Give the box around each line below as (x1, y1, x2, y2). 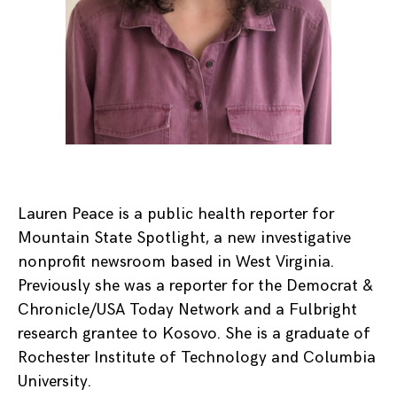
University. (18, 372, 91, 391)
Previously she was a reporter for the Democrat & (18, 276, 372, 295)
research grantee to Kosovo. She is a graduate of (18, 324, 370, 343)
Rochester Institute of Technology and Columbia (18, 348, 376, 367)
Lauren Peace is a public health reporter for (18, 205, 334, 223)
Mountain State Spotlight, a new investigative (18, 229, 351, 247)
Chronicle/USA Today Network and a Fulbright (18, 300, 357, 319)
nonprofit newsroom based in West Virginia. (18, 253, 334, 271)
